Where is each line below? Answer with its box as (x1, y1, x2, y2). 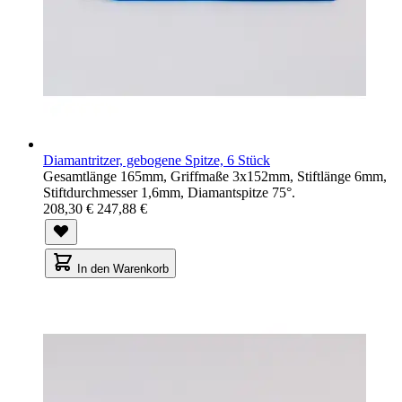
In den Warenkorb (77, 261, 169, 275)
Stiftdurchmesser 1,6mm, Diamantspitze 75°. (43, 184, 295, 200)
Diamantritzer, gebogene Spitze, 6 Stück (43, 152, 270, 168)
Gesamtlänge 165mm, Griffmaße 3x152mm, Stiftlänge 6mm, (43, 168, 387, 184)
